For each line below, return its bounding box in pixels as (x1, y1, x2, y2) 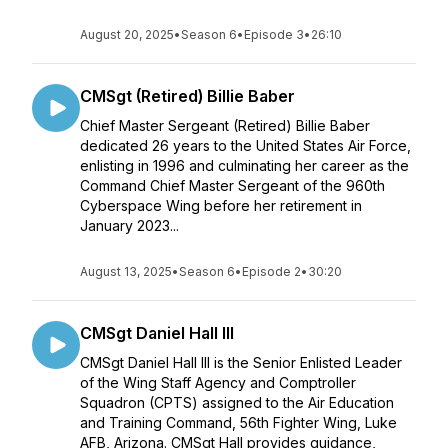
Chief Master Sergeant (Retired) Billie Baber (80, 117, 370, 134)
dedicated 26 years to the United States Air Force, (80, 137, 411, 154)
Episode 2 (242, 264, 301, 279)
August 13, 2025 (80, 264, 172, 279)
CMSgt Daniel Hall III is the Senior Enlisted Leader (80, 354, 402, 371)
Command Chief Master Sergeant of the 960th (80, 177, 385, 194)
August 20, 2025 (80, 27, 174, 42)
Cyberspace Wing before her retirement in (80, 197, 362, 214)
